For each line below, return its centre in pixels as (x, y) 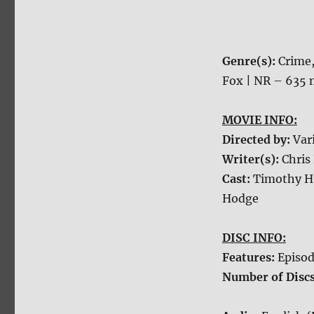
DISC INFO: (254, 237)
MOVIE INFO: (259, 120)
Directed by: (257, 139)
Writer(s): (252, 159)
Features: (250, 257)
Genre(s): (250, 61)
